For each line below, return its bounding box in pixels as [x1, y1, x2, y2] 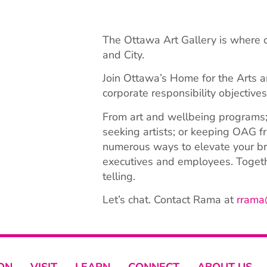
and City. [103, 48, 144, 62]
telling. [103, 169, 135, 184]
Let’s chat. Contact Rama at [103, 193, 237, 207]
